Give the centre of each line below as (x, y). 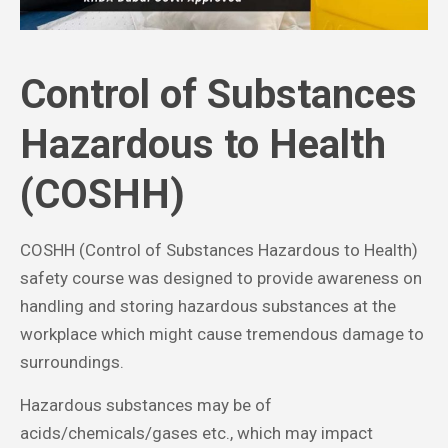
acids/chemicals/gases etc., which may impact (196, 433)
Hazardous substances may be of (146, 405)
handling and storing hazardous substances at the (208, 306)
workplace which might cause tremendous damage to (222, 334)
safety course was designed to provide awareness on (221, 278)
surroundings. (72, 362)
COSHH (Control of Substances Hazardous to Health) (219, 250)
